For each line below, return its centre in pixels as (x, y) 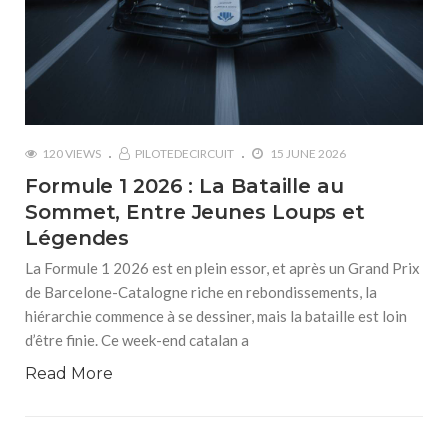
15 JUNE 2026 (307, 153)
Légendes (77, 238)
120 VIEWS (71, 153)
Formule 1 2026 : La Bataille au (184, 186)
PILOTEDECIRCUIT (184, 153)
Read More (69, 373)
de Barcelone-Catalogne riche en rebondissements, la (201, 292)
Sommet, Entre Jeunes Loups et (195, 212)
